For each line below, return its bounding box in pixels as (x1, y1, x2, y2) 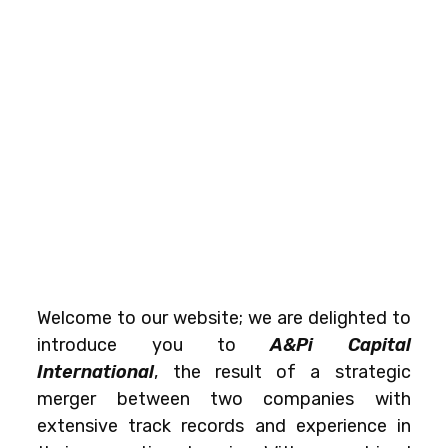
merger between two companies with (37, 387, 411, 410)
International (37, 360, 155, 383)
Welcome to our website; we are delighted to (37, 306, 411, 329)
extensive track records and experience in (37, 414, 411, 437)
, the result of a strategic (154, 360, 411, 383)
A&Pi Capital (270, 333, 411, 356)
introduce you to (37, 333, 271, 356)
